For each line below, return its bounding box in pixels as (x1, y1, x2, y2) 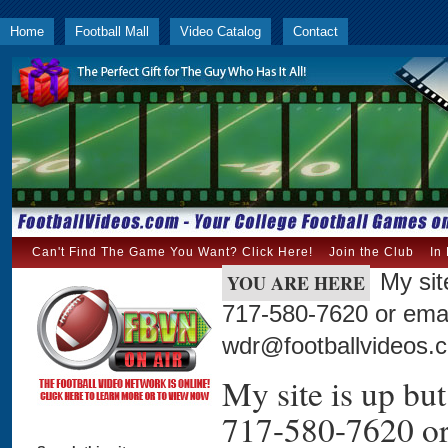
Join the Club (329, 245, 415, 259)
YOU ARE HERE (227, 270, 365, 296)
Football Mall (75, 24, 150, 39)
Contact (292, 24, 338, 39)
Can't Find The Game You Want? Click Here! (32, 245, 314, 259)
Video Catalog (180, 24, 262, 39)
